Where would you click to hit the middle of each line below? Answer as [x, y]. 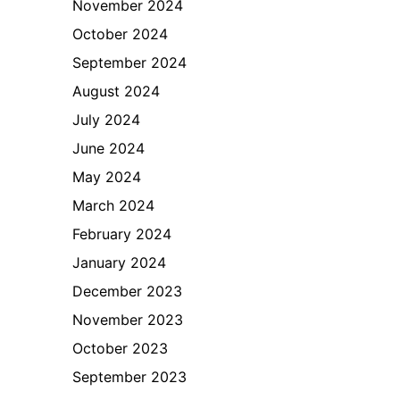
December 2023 [128, 291]
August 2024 [117, 91]
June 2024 [109, 148]
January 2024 [120, 262]
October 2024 [121, 34]
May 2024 [107, 177]
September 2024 [130, 62]
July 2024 [107, 120]
